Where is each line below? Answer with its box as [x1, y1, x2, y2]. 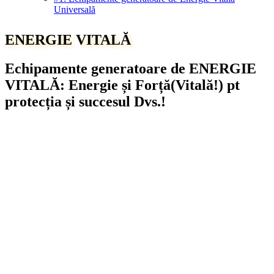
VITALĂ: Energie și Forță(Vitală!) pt [5, 76, 240, 93]
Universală [54, 4, 95, 15]
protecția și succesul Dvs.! [5, 93, 166, 109]
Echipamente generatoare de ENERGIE [5, 60, 256, 76]
